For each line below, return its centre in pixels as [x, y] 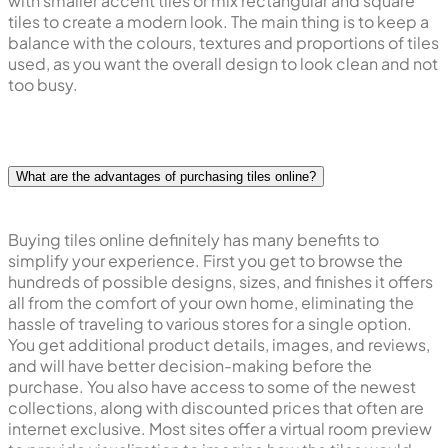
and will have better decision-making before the [190, 365]
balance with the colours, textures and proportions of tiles [223, 42]
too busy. [43, 84]
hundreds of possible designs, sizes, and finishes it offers [220, 281]
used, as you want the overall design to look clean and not [223, 63]
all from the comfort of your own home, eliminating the [211, 302]
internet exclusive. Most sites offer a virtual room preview [220, 428]
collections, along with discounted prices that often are [216, 407]
